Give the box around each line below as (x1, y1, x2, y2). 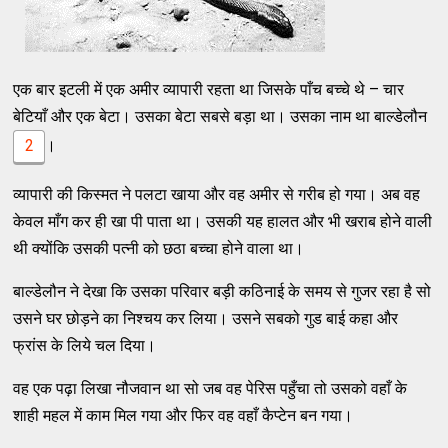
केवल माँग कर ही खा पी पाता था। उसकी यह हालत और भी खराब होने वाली (13, 212, 433, 232)
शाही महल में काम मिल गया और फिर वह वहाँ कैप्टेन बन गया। (13, 406, 354, 426)
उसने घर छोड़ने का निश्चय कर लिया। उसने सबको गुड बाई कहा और (13, 309, 399, 329)
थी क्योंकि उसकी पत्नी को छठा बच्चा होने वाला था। (13, 239, 305, 259)
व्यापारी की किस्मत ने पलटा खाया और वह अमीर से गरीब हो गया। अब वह (13, 185, 421, 205)
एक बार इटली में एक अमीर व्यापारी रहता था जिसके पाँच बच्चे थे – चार (13, 80, 405, 100)
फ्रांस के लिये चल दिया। (13, 336, 157, 356)
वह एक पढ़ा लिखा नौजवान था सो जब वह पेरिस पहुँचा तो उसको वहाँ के (13, 379, 408, 399)
